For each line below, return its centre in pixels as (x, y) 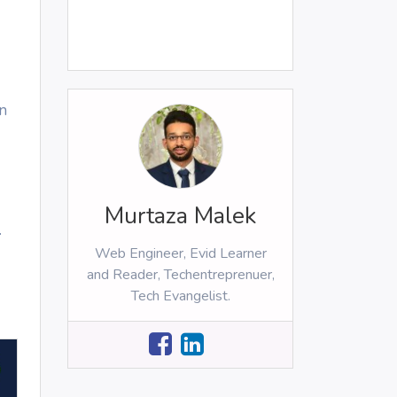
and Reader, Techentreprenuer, (180, 275)
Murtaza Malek (180, 216)
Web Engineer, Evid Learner (180, 254)
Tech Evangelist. (180, 296)
